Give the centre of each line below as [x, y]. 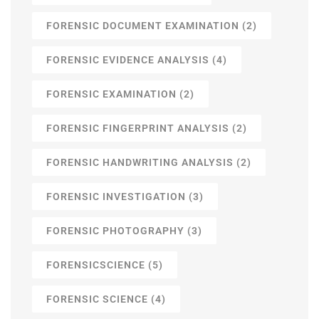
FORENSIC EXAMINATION [111, 94]
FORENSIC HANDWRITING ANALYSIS [140, 163]
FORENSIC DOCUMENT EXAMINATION [143, 26]
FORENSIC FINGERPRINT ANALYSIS [138, 129]
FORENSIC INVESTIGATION [116, 197]
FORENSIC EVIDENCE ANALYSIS [128, 60]
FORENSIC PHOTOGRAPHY [115, 231]
